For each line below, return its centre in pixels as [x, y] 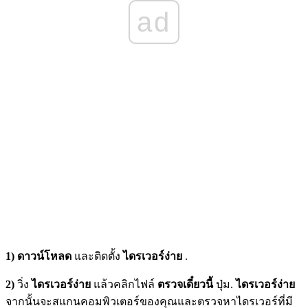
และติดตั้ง [97, 256]
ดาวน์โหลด [44, 256]
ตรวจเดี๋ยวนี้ [185, 285]
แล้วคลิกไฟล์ [124, 285]
